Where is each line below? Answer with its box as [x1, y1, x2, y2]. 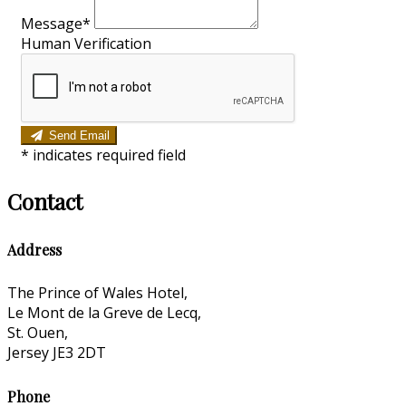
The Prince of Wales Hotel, [7, 283, 188, 304]
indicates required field [33, 144, 186, 165]
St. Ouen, [7, 323, 68, 343]
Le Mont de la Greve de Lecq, [7, 303, 201, 324]
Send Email [48, 128, 110, 142]
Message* [21, 13, 91, 34]
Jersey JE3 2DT [7, 343, 106, 363]
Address [7, 239, 62, 259]
